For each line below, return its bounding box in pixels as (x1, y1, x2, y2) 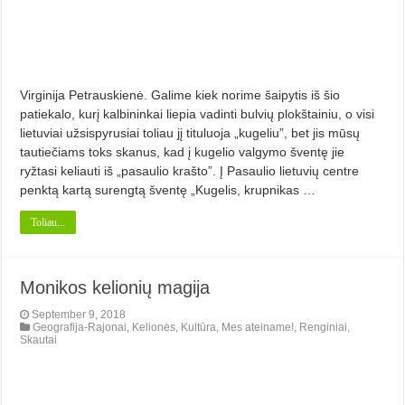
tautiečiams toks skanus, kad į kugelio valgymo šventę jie (20, 145, 345, 160)
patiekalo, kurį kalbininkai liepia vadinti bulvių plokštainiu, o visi (20, 107, 375, 122)
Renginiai (299, 321, 348, 334)
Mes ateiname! (221, 321, 295, 334)
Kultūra (181, 321, 217, 334)
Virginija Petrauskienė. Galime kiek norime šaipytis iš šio (20, 88, 341, 103)
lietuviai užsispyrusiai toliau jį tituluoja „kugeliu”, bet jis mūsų (20, 126, 361, 141)
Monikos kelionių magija (20, 278, 211, 298)
